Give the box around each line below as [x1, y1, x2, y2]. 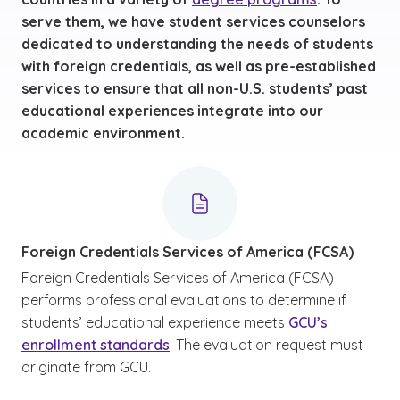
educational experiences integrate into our [21, 102, 323, 120]
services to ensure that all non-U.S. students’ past [21, 79, 368, 97]
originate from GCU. [21, 358, 151, 376]
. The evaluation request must [170, 336, 363, 354]
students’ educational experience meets [21, 313, 288, 331]
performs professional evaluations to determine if [21, 291, 346, 309]
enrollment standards [21, 336, 170, 354]
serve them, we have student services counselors [21, 12, 365, 30]
